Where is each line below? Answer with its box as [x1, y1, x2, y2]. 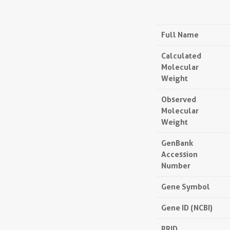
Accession [161, 149, 198, 159]
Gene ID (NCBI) [161, 203, 213, 213]
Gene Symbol [161, 182, 210, 191]
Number [161, 161, 190, 170]
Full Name [161, 30, 199, 40]
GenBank [161, 138, 193, 148]
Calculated [161, 51, 201, 61]
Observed [161, 94, 196, 104]
